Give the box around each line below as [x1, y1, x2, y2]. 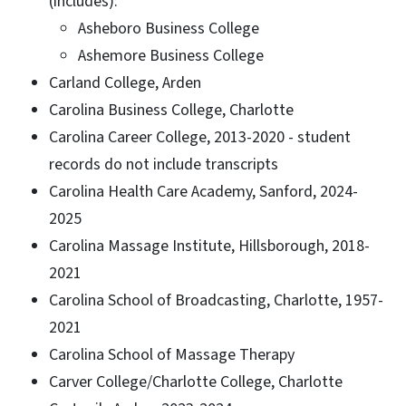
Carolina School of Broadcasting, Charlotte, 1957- [49, 288, 383, 312]
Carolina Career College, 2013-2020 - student [49, 125, 351, 149]
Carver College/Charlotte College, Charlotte [49, 370, 343, 393]
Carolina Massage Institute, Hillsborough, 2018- [49, 234, 370, 257]
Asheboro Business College [78, 16, 259, 40]
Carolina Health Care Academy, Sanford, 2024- [49, 179, 358, 203]
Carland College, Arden [49, 71, 201, 94]
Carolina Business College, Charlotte [49, 98, 294, 121]
